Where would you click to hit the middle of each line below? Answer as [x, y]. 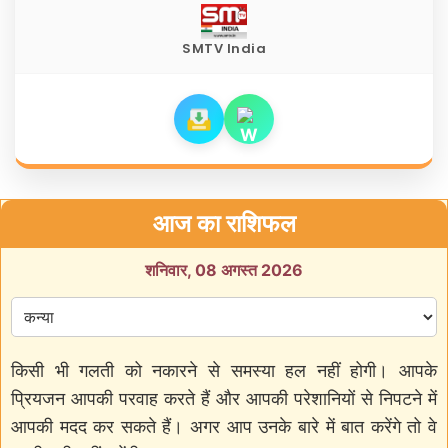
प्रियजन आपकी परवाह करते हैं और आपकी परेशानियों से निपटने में [224, 398]
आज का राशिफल [224, 223]
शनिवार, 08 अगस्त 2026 [224, 269]
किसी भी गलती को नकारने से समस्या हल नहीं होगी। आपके [224, 370]
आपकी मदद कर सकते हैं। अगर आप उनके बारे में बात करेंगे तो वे [224, 426]
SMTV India [224, 48]
